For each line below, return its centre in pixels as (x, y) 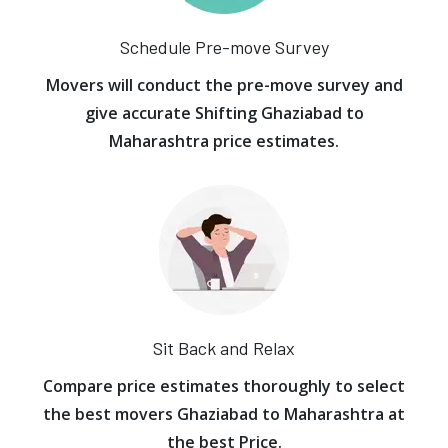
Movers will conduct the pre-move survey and (224, 85)
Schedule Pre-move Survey (224, 47)
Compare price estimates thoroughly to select (224, 386)
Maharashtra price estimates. (224, 141)
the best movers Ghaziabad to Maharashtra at (224, 414)
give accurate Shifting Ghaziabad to (224, 113)
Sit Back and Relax (224, 348)
